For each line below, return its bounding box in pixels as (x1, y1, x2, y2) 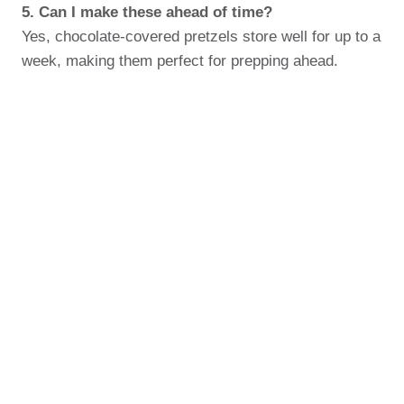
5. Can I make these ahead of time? (22, 4, 272, 21)
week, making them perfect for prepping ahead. (22, 52, 338, 69)
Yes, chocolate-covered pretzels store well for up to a (22, 28, 381, 45)
